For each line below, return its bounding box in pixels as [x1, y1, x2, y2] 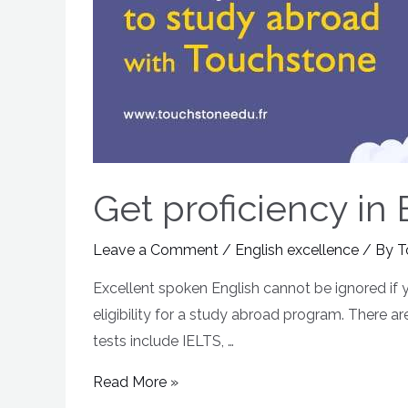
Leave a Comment [93, 240, 219, 259]
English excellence [235, 240, 359, 259]
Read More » [93, 372, 178, 391]
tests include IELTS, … [93, 331, 234, 350]
